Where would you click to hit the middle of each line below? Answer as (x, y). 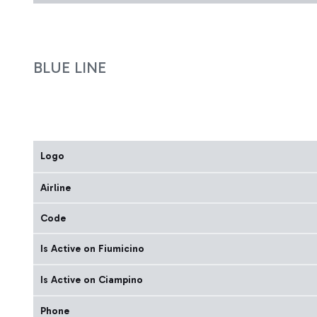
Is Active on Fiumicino (92, 249)
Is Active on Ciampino (92, 280)
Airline (56, 188)
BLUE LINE (70, 68)
